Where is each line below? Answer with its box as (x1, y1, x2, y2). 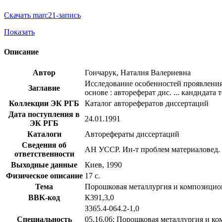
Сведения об (22, 140, 66, 149)
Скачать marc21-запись (4, 11, 81, 20)
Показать (4, 28, 35, 37)
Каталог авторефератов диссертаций (85, 99, 209, 108)
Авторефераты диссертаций (85, 129, 179, 138)
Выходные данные (11, 160, 77, 169)
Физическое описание (5, 171, 83, 180)
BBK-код (28, 193, 60, 202)
